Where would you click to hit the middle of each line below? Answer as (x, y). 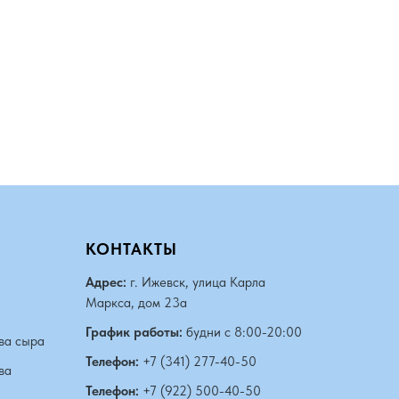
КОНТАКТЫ (131, 249)
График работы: (134, 332)
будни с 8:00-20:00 (242, 332)
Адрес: (106, 282)
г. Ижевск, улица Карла (196, 282)
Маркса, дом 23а (136, 303)
